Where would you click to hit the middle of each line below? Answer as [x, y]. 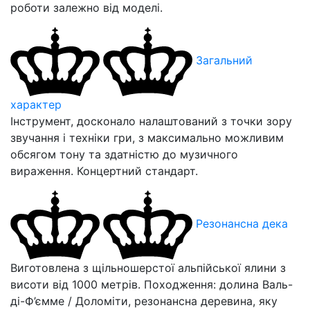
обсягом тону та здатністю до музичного [124, 154]
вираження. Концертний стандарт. [104, 171]
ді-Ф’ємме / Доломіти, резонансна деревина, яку [144, 301]
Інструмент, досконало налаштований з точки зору [151, 121]
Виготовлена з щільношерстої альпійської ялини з [148, 267]
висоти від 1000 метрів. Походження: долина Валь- [152, 284]
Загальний [224, 61]
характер [36, 104]
